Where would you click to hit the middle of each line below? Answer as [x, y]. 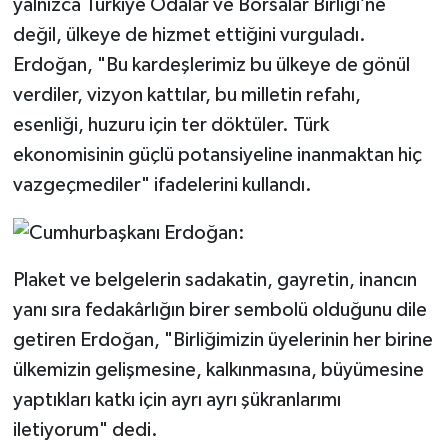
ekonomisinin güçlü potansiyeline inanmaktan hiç [217, 154]
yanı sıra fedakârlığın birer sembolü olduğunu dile [219, 310]
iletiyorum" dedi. [85, 430]
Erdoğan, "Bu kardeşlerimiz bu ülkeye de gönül [211, 64]
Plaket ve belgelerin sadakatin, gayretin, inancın [214, 280]
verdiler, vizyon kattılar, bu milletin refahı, [186, 94]
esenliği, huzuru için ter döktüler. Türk [170, 124]
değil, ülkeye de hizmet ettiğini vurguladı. [189, 34]
